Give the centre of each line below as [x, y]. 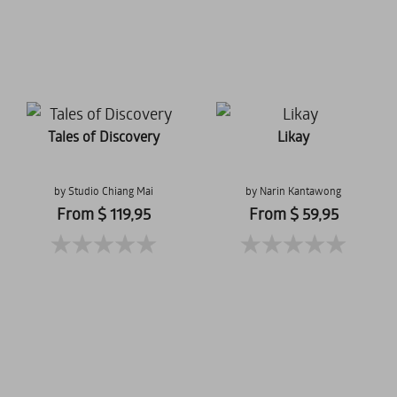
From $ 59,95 [293, 214]
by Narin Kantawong [293, 191]
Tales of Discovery [104, 136]
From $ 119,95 [104, 214]
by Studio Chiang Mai [104, 191]
